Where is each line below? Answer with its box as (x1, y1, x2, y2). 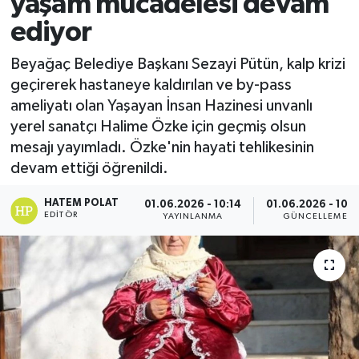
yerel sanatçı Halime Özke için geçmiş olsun (10, 118, 306, 135)
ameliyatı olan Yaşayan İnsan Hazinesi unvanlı (10, 97, 313, 114)
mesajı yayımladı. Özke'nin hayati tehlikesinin (10, 139, 314, 155)
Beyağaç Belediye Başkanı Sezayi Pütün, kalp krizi (10, 55, 345, 72)
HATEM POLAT (44, 197, 119, 208)
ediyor (10, 18, 91, 47)
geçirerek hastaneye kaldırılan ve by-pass (10, 76, 292, 93)
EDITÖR (44, 210, 78, 219)
